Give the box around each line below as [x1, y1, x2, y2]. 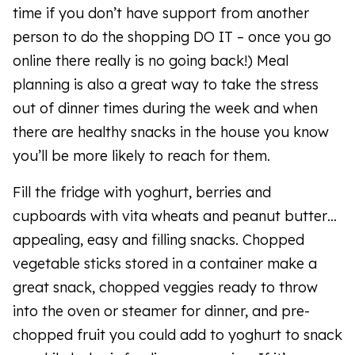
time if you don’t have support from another [13, 4, 309, 23]
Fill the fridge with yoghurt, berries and [13, 183, 271, 202]
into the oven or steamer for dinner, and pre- [13, 302, 310, 321]
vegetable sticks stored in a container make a [13, 254, 317, 273]
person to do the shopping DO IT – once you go [13, 28, 331, 47]
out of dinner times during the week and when [13, 99, 318, 118]
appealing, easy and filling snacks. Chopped [13, 231, 304, 250]
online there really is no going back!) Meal [13, 52, 288, 71]
